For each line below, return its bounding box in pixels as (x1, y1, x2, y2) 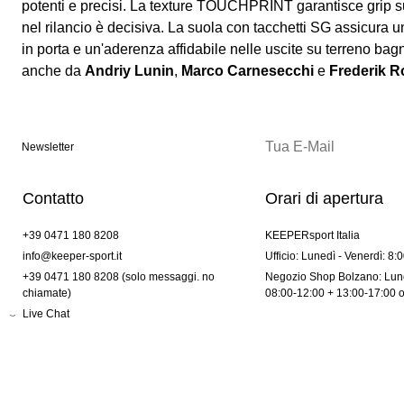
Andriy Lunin (85, 63, 174, 79)
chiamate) (23, 287, 71, 300)
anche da (22, 63, 85, 79)
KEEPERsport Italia (264, 229, 360, 243)
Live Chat (23, 308, 69, 321)
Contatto (23, 189, 84, 208)
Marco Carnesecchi (181, 63, 314, 79)
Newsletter (22, 141, 74, 154)
